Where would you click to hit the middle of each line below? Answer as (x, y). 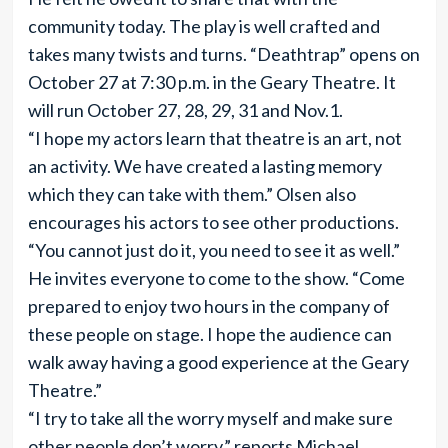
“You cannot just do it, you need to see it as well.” (213, 250)
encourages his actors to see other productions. (213, 222)
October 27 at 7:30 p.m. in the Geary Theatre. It (211, 82)
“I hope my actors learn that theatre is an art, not (214, 138)
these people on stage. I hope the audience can (209, 334)
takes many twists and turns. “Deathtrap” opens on (223, 54)
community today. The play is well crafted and (203, 26)
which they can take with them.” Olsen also (191, 194)
